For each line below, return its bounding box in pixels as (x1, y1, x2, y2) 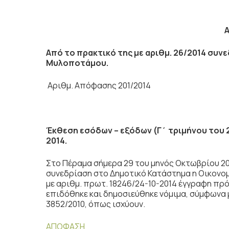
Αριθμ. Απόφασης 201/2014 (48, 80, 151, 91)
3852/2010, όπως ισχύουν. (46, 198, 145, 210)
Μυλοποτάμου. (46, 57, 108, 68)
